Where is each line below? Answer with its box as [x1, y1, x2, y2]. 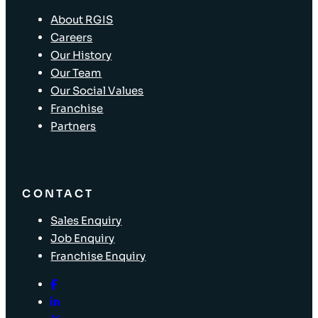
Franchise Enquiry [50, 248, 146, 263]
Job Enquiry [50, 231, 115, 245]
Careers [50, 31, 93, 45]
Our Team [50, 66, 102, 80]
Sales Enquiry [50, 213, 122, 227]
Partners [50, 119, 97, 133]
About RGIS [50, 13, 114, 27]
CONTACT [22, 186, 94, 200]
